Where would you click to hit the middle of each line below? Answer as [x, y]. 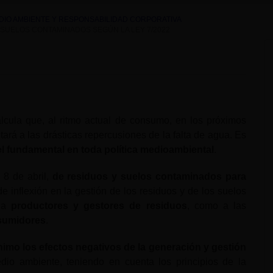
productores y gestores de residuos [99, 205]
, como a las [217, 205]
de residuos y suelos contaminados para [149, 176]
